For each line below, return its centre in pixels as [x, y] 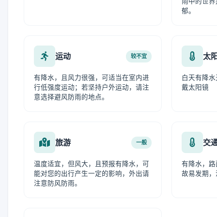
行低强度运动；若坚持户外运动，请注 [92, 87]
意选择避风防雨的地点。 [71, 97]
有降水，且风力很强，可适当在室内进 [92, 77]
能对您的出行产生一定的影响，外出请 [92, 173]
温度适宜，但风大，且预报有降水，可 [92, 164]
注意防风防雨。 [58, 183]
